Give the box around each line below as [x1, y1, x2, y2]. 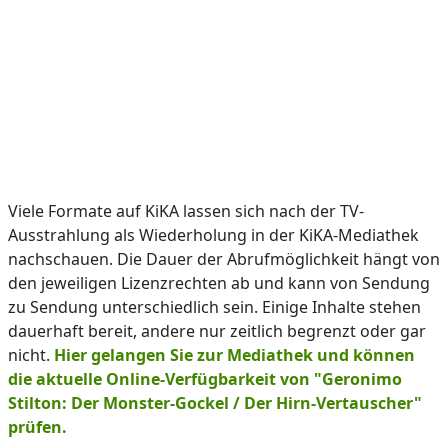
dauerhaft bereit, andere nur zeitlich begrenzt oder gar [8, 320, 426, 342]
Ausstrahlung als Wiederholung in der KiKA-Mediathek [8, 224, 419, 246]
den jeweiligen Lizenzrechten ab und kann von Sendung [8, 272, 430, 294]
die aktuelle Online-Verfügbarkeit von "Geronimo [8, 368, 402, 390]
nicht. [8, 344, 54, 366]
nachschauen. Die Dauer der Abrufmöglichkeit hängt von [8, 248, 440, 270]
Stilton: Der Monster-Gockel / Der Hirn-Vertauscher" [8, 392, 422, 414]
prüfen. [8, 416, 67, 438]
